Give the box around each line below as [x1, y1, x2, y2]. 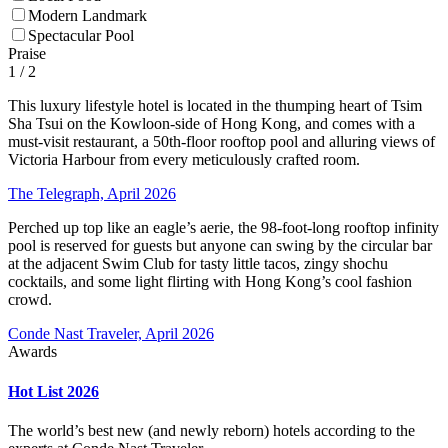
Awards [8, 343, 57, 361]
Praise [8, 45, 46, 63]
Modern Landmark [28, 7, 147, 25]
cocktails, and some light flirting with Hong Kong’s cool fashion [8, 273, 412, 291]
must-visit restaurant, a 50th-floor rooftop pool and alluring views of [8, 133, 435, 151]
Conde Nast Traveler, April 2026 [8, 325, 214, 343]
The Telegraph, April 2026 [8, 185, 176, 203]
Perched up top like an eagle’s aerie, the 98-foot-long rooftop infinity [8, 219, 439, 237]
